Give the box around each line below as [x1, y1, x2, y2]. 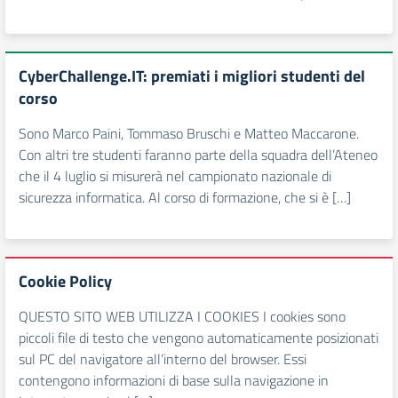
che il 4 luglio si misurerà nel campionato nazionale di [19, 165, 331, 187]
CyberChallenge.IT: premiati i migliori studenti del [19, 64, 365, 88]
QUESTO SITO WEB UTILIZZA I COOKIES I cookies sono [19, 306, 346, 327]
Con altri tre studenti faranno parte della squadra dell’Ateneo [19, 144, 378, 165]
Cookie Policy [19, 269, 112, 293]
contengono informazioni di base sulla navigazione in [19, 370, 329, 391]
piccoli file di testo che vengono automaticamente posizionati [19, 327, 378, 348]
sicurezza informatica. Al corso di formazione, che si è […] [19, 187, 351, 208]
